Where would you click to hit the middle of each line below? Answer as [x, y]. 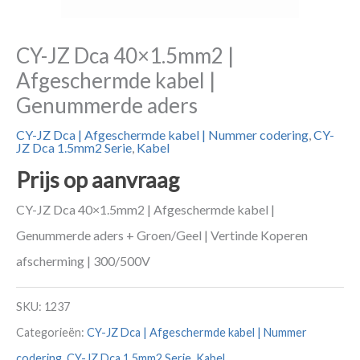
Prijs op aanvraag [98, 180]
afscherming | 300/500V [83, 261]
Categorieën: [51, 332]
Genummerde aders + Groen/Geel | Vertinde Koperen [162, 235]
